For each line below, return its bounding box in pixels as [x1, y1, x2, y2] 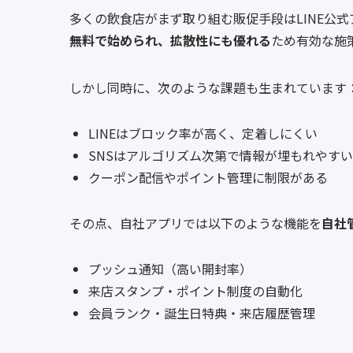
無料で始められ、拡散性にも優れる [69, 30, 271, 50]
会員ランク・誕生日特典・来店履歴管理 [88, 303, 315, 322]
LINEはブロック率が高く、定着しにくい [88, 123, 318, 143]
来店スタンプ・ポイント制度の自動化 [88, 281, 303, 300]
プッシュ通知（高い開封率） [88, 258, 252, 278]
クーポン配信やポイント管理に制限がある [88, 167, 328, 187]
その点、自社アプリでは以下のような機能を [69, 213, 321, 232]
